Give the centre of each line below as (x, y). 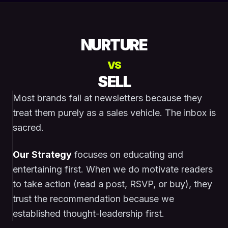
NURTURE (114, 45)
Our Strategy (42, 154)
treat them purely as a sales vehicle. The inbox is (114, 113)
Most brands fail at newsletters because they (107, 98)
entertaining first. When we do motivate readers (113, 169)
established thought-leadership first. (89, 213)
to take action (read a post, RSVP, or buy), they (112, 184)
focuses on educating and (127, 154)
